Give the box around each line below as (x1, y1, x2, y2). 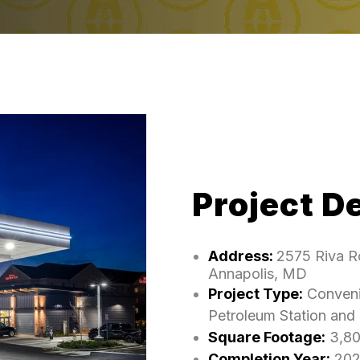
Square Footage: (207, 329, 325, 346)
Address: (207, 247, 273, 264)
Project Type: (207, 285, 303, 302)
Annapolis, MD (207, 265, 307, 282)
